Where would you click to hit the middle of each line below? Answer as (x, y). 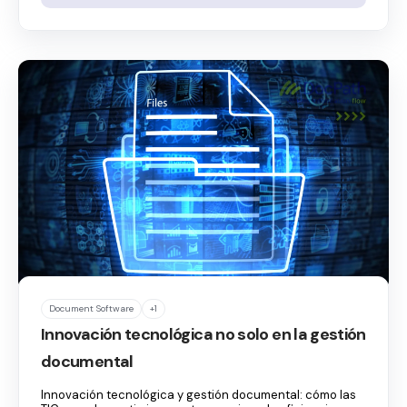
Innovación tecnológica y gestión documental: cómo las (199, 394)
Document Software (91, 308)
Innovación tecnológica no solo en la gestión (203, 334)
